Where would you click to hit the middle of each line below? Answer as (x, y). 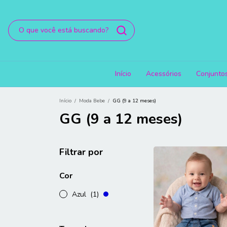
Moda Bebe (92, 101)
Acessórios (164, 74)
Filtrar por (81, 152)
